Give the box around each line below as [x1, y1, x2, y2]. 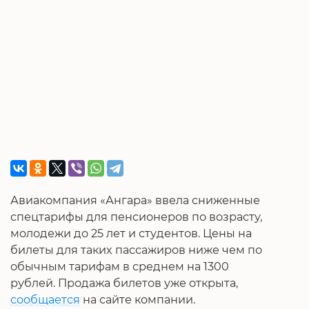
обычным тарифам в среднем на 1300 [10, 259, 229, 273]
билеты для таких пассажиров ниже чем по [10, 242, 262, 257]
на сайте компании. [80, 292, 195, 306]
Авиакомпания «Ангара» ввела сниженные [10, 192, 260, 207]
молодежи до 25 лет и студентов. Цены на [10, 226, 252, 240]
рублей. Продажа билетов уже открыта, [10, 275, 238, 290]
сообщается [10, 292, 80, 306]
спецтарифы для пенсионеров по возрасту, [10, 209, 262, 223]
